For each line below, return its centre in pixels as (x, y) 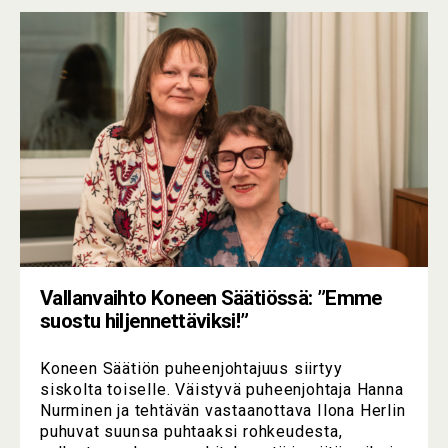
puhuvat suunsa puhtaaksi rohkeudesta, (191, 432)
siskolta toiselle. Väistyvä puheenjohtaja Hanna (222, 390)
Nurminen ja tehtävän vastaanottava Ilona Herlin (223, 411)
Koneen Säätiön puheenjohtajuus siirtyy (191, 369)
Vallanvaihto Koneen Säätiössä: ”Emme (211, 298)
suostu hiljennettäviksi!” (144, 321)
